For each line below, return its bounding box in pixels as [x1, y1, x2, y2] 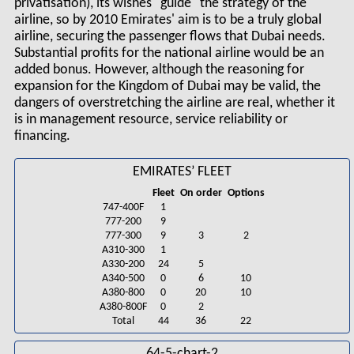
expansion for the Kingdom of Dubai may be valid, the [13, 79, 321, 93]
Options [227, 186, 265, 199]
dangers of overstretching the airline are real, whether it [13, 96, 335, 110]
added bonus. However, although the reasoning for [13, 62, 304, 77]
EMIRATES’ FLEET [132, 164, 232, 179]
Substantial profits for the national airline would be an [13, 46, 324, 60]
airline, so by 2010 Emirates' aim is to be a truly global [13, 13, 322, 27]
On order [179, 186, 222, 199]
